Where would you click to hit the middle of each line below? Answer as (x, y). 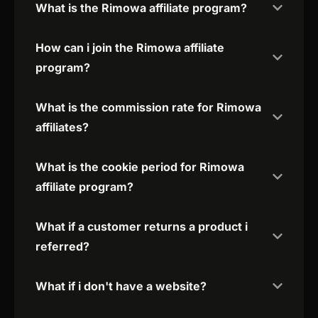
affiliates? (62, 127)
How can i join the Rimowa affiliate (130, 48)
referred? (62, 247)
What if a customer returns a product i (142, 227)
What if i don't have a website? (121, 286)
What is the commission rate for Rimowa (148, 108)
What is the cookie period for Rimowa (140, 167)
